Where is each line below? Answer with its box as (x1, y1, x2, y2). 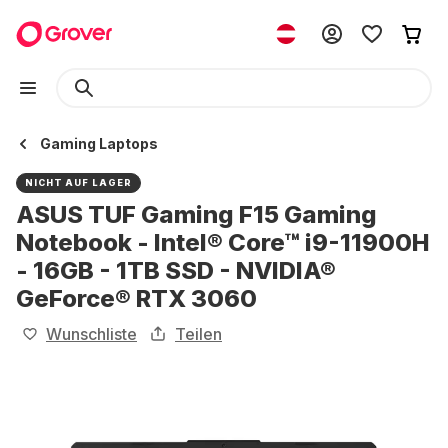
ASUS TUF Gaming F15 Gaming (16, 200, 377, 229)
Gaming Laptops (40, 135, 158, 152)
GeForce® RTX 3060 (16, 284, 257, 313)
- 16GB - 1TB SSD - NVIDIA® (16, 256, 336, 285)
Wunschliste (46, 324, 137, 344)
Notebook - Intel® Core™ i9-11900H (16, 228, 430, 257)
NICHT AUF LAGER (25, 177, 132, 188)
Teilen (175, 324, 222, 344)
